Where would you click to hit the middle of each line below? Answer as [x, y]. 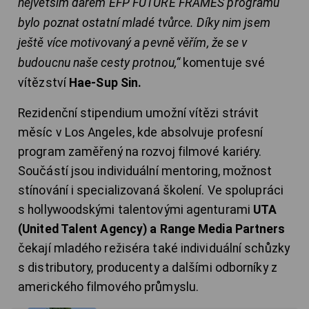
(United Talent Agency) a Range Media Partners [152, 229]
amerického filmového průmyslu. [109, 287]
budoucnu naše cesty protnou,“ [99, 63]
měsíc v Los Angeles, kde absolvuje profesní [141, 133]
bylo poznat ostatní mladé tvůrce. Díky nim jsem [144, 23]
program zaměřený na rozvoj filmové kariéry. [140, 152]
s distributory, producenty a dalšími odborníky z [148, 268]
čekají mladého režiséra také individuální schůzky [154, 249]
